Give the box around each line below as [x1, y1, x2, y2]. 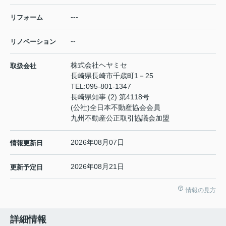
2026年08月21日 [71, 162, 124, 171]
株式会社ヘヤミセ [71, 61, 127, 69]
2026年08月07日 [71, 138, 124, 146]
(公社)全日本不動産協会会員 [71, 103, 160, 111]
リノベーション [10, 37, 56, 45]
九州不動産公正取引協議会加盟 [71, 114, 169, 122]
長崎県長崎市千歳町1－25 [71, 71, 155, 80]
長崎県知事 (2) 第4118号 [71, 92, 149, 101]
